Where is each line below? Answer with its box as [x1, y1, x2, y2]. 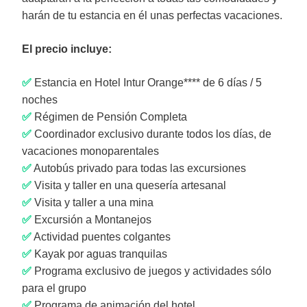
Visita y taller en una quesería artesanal [32, 180, 226, 191]
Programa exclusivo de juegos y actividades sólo [32, 265, 271, 277]
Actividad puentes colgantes [32, 231, 171, 243]
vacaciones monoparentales [22, 145, 159, 157]
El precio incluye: [22, 43, 112, 55]
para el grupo [22, 282, 86, 294]
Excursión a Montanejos [32, 214, 151, 225]
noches [22, 94, 58, 106]
